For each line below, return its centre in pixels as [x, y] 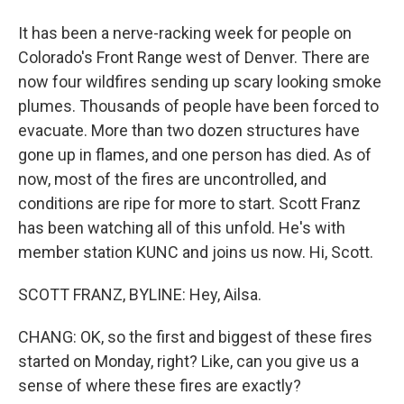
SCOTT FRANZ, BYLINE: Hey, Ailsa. [140, 294]
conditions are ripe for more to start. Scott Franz [189, 203]
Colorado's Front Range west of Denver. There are [194, 57]
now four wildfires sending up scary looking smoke [200, 82]
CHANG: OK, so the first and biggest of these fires [195, 337]
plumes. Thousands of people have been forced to [198, 106]
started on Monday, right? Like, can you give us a [188, 361]
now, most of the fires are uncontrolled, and [172, 179]
